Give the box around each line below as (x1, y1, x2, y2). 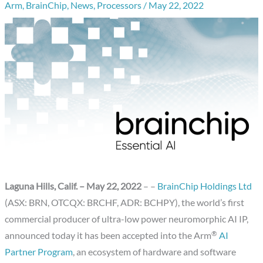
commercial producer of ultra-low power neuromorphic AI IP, (5, 214, 249, 225)
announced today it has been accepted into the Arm (5, 230, 212, 241)
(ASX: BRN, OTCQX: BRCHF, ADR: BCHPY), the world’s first (5, 197, 245, 208)
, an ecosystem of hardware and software (73, 247, 237, 258)
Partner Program (5, 247, 73, 258)
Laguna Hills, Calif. (5, 181, 80, 192)
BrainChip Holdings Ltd (157, 181, 252, 192)
